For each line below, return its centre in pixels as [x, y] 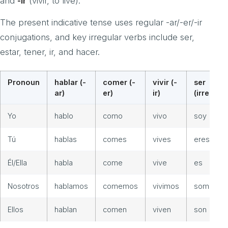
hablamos [71, 186]
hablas [66, 139]
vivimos [166, 186]
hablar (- [70, 82]
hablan [66, 210]
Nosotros [23, 186]
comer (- [119, 82]
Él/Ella [17, 163]
